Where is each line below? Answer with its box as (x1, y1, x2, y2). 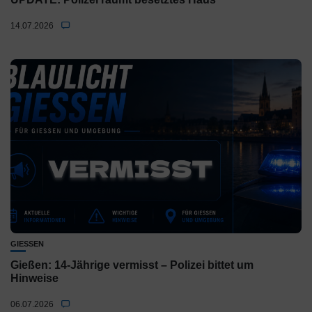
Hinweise (10, 272, 58, 284)
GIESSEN (10, 240, 38, 248)
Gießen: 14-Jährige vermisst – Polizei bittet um (10, 259, 253, 271)
